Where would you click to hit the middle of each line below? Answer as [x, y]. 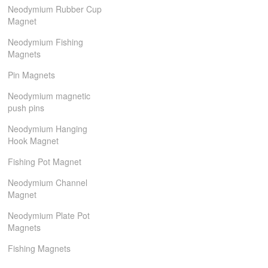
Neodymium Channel [48, 182]
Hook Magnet [33, 141]
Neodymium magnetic [49, 96]
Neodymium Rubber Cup [55, 9]
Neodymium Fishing [46, 42]
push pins [26, 108]
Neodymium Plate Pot [49, 215]
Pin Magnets [32, 75]
